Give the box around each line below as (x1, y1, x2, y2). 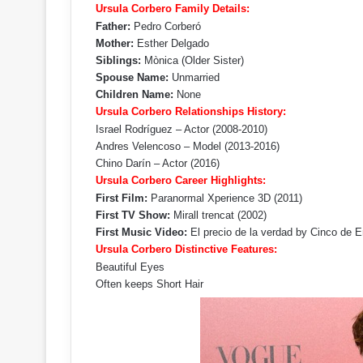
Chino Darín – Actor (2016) (96, 157, 220, 169)
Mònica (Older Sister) (141, 54, 244, 66)
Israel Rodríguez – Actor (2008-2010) (96, 123, 267, 135)
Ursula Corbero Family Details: (96, 2, 250, 15)
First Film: (96, 192, 147, 204)
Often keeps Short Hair (96, 278, 203, 290)
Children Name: (96, 88, 173, 100)
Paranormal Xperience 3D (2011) (147, 192, 302, 204)
